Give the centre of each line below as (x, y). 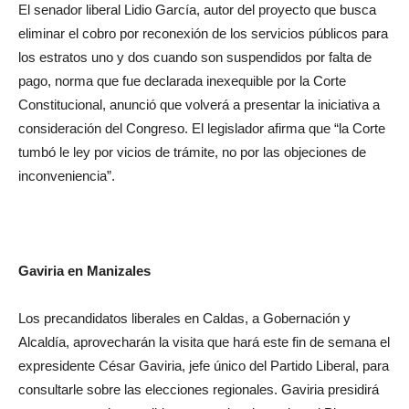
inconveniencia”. (67, 176)
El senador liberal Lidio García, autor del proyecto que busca (197, 10)
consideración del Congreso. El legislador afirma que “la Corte (202, 128)
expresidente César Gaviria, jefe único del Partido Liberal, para (204, 366)
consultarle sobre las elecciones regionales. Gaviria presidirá (199, 389)
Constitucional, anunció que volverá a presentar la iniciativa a (199, 105)
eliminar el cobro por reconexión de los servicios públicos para (203, 33)
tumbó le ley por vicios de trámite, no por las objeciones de (192, 152)
